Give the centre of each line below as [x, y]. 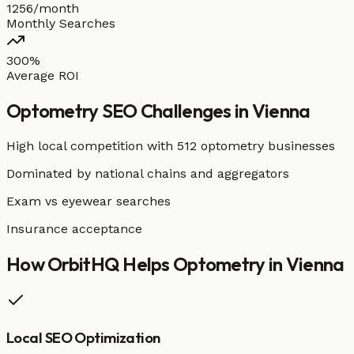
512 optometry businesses [256, 145]
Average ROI [43, 75]
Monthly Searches [61, 23]
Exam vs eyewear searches [88, 201]
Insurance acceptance [74, 228]
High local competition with [92, 145]
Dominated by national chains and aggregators [148, 173]
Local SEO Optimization [83, 338]
